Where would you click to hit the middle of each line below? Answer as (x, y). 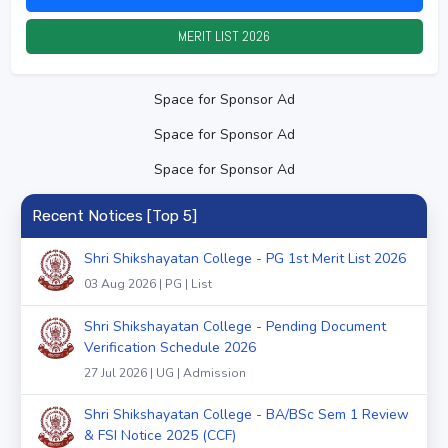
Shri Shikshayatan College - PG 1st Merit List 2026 (245, 258)
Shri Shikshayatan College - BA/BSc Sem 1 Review (246, 415)
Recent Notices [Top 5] (114, 215)
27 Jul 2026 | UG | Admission (165, 372)
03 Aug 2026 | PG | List (148, 283)
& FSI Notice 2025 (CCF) (160, 436)
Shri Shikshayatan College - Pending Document (235, 326)
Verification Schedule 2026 (170, 347)
